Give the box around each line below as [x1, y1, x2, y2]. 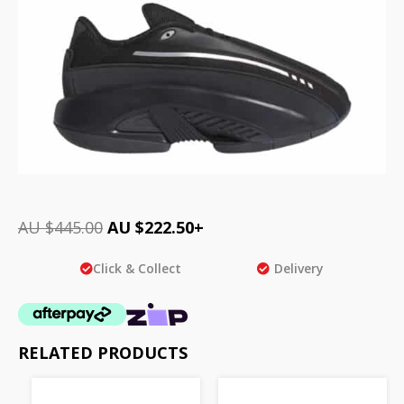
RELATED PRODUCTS [18, 342, 188, 364]
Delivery [274, 259, 324, 277]
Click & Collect [93, 259, 181, 277]
